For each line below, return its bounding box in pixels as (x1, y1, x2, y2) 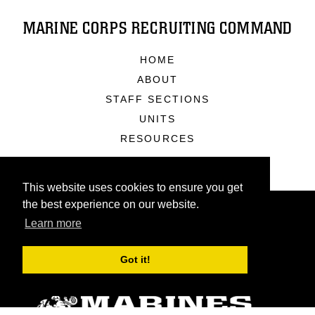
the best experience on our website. (22, 198, 199, 211)
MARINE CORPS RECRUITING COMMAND (23, 18, 292, 39)
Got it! (120, 254, 150, 266)
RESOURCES (120, 133, 195, 144)
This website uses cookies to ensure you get (22, 181, 243, 194)
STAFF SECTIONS (105, 94, 210, 105)
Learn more (25, 217, 82, 230)
